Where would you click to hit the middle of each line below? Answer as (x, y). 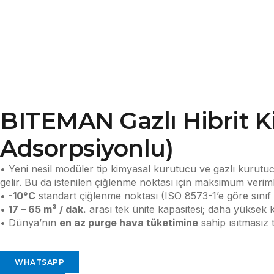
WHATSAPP (39, 262)
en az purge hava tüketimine (129, 223)
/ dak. (72, 209)
